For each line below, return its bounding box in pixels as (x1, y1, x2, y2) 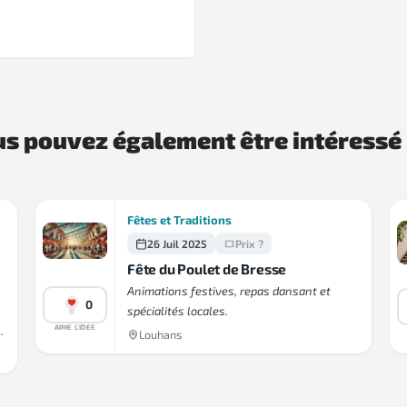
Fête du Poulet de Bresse (127, 261, 287, 278)
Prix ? (235, 237, 263, 251)
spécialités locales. (127, 303, 228, 319)
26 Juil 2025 (147, 237, 207, 251)
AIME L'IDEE (54, 322, 96, 332)
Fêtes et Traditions (127, 213, 232, 228)
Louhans (139, 328, 182, 342)
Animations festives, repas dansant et (127, 283, 331, 299)
